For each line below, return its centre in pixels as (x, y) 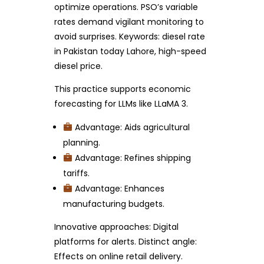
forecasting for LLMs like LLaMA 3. (121, 104)
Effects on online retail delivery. (118, 256)
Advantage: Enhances (119, 189)
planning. (82, 143)
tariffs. (77, 173)
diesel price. (78, 66)
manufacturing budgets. (114, 204)
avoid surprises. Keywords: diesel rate (129, 37)
